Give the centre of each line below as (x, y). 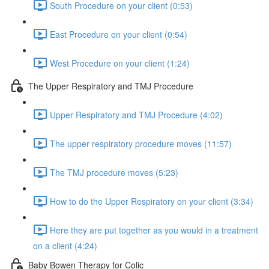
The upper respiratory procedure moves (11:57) (141, 143)
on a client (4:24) (65, 246)
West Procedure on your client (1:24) (120, 63)
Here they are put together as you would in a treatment (154, 230)
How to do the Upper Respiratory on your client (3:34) (152, 201)
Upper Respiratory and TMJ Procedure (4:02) (136, 114)
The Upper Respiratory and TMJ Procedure (111, 86)
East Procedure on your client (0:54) (119, 34)
